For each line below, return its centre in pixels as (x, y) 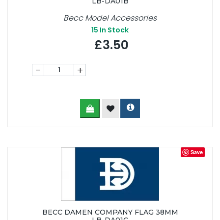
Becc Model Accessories (110, 18)
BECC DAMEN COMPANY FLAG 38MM (110, 212)
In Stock (113, 30)
